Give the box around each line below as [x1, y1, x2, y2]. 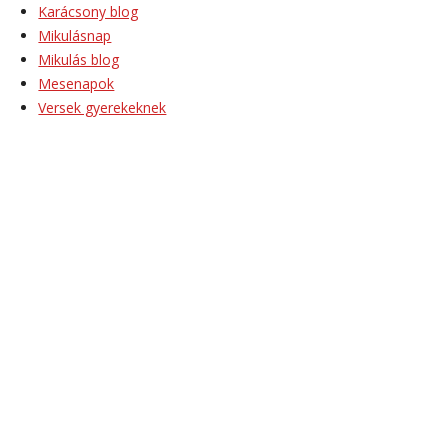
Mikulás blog [38, 49, 120, 69]
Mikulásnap [38, 25, 112, 45]
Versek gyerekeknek [38, 97, 167, 117]
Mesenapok [38, 73, 115, 93]
